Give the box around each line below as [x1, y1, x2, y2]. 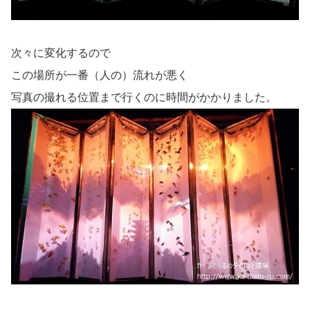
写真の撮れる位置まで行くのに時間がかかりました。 [11, 91, 277, 103]
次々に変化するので [11, 46, 111, 59]
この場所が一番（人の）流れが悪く [11, 69, 188, 81]
